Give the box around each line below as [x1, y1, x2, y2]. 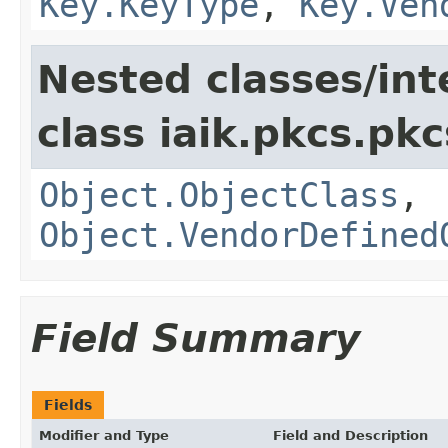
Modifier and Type [39, 427, 169, 443]
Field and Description [273, 427, 428, 443]
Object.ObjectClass [39, 174, 399, 215]
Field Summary [31, 315, 360, 361]
